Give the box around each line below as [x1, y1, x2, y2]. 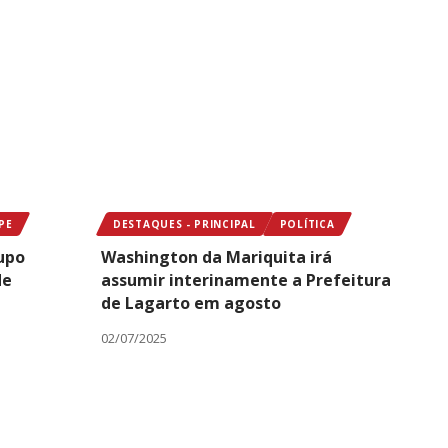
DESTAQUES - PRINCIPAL [113, 216, 256, 231]
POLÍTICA [279, 216, 335, 231]
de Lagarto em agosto [101, 291, 281, 314]
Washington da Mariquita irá [101, 245, 332, 268]
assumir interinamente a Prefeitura [101, 268, 391, 291]
